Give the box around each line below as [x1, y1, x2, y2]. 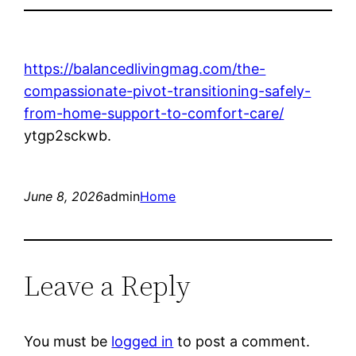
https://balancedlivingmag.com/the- [24, 60, 266, 77]
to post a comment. [173, 332, 311, 350]
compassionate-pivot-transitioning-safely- [24, 82, 311, 99]
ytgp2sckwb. [24, 126, 112, 144]
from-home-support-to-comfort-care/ [24, 104, 284, 122]
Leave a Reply [24, 265, 192, 305]
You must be [24, 332, 112, 350]
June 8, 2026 [24, 188, 104, 204]
